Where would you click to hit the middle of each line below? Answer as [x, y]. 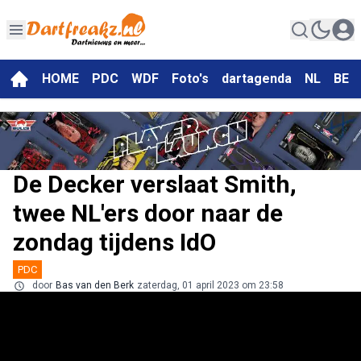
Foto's [190, 79]
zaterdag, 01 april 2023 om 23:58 [210, 286]
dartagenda [257, 79]
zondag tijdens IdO [114, 243]
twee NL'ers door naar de [148, 214]
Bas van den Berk [95, 286]
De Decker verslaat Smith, [155, 185]
